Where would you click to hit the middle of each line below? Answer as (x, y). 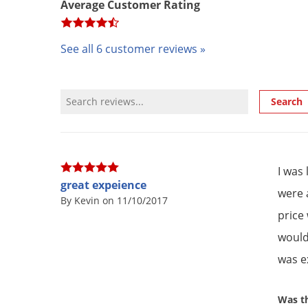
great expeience (103, 185)
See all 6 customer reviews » (133, 49)
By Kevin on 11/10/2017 (114, 201)
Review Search (98, 98)
